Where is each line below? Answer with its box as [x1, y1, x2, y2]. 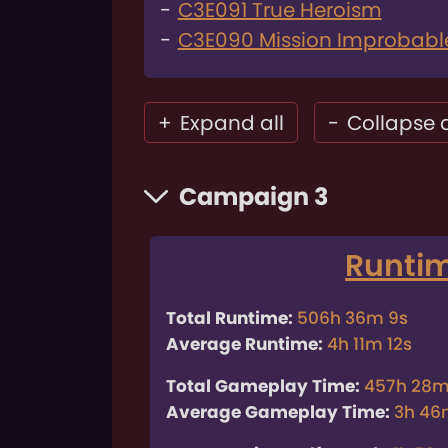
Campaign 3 [179, 179, 330, 213]
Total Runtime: [166, 305, 294, 330]
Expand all [179, 108, 284, 137]
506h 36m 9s [297, 305, 409, 330]
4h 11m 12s [327, 331, 413, 356]
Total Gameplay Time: [166, 373, 361, 398]
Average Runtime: [166, 331, 324, 356]
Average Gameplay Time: [166, 399, 391, 424]
